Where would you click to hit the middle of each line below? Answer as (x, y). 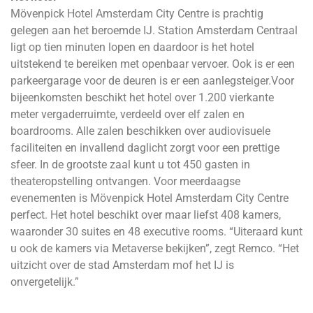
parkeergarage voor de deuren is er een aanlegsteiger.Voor (152, 81)
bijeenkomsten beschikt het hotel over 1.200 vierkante (142, 98)
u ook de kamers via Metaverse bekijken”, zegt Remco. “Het (155, 249)
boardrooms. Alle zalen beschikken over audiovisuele (140, 131)
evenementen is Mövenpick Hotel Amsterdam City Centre (150, 198)
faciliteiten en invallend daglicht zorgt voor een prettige (145, 148)
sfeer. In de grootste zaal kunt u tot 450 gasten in (130, 165)
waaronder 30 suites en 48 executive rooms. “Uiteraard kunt (156, 232)
